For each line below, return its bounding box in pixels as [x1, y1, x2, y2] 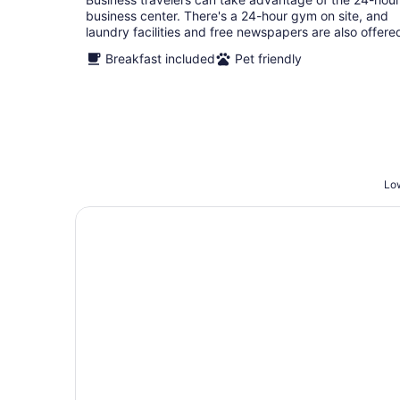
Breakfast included [105, 51, 215, 66]
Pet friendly [235, 51, 302, 66]
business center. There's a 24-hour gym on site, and [86, 8, 388, 23]
